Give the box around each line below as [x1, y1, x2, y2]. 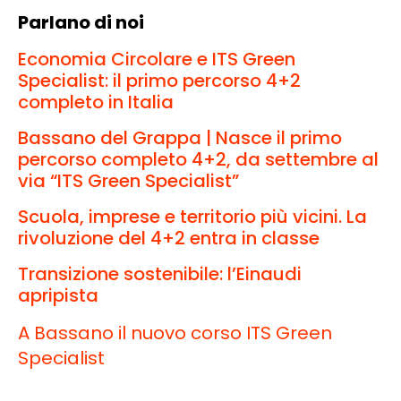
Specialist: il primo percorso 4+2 [18, 67, 301, 93]
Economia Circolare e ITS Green [18, 46, 295, 72]
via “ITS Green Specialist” [18, 167, 239, 193]
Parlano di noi [18, 9, 144, 35]
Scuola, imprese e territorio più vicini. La [18, 203, 367, 229]
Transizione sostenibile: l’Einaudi [18, 260, 302, 286]
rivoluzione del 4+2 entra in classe [18, 225, 320, 251]
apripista [18, 282, 98, 308]
